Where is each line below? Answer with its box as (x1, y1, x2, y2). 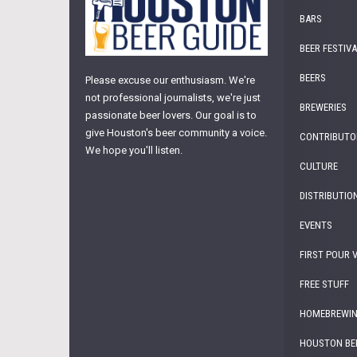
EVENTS (300, 219, 333, 231)
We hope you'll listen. (85, 144, 182, 157)
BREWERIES (300, 101, 347, 113)
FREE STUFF (300, 278, 350, 290)
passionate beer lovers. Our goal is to (85, 109, 257, 122)
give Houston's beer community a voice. (85, 127, 267, 139)
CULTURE (300, 160, 339, 172)
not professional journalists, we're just (85, 92, 261, 104)
